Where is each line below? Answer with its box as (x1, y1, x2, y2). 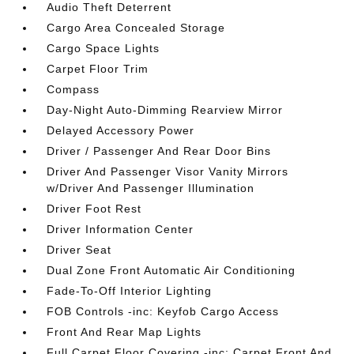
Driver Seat (47, 243, 112, 256)
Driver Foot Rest (47, 201, 142, 215)
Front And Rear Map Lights (47, 325, 202, 338)
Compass (47, 82, 100, 96)
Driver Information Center (47, 222, 194, 235)
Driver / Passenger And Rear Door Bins (47, 144, 272, 157)
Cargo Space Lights (47, 41, 160, 55)
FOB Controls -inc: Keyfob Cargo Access (47, 304, 280, 318)
